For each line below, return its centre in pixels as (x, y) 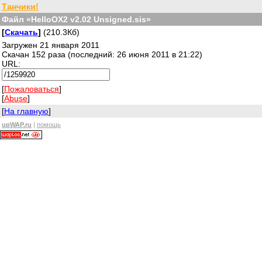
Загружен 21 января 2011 (51, 45)
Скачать (21, 32)
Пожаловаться (32, 89)
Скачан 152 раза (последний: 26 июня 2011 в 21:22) (102, 54)
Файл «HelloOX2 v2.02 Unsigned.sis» (76, 19)
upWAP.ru (17, 125)
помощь (49, 125)
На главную (26, 111)
